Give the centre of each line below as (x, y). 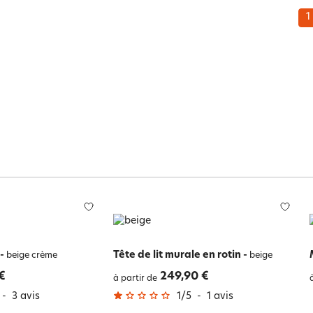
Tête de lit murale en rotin (177, 255)
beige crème (30, 255)
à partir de (135, 278)
